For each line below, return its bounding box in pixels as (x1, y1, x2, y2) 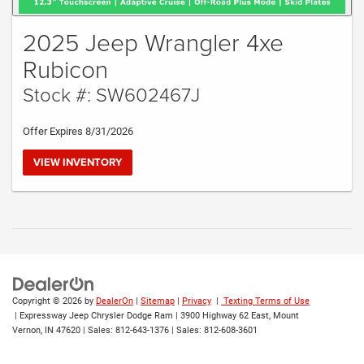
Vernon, (12, 325, 42, 336)
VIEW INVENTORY (33, 154, 122, 170)
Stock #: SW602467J (23, 80, 200, 107)
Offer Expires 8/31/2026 (23, 124, 133, 137)
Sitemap (141, 296, 175, 307)
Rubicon (23, 51, 108, 85)
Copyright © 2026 (12, 296, 84, 307)
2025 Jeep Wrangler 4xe (23, 24, 284, 58)
